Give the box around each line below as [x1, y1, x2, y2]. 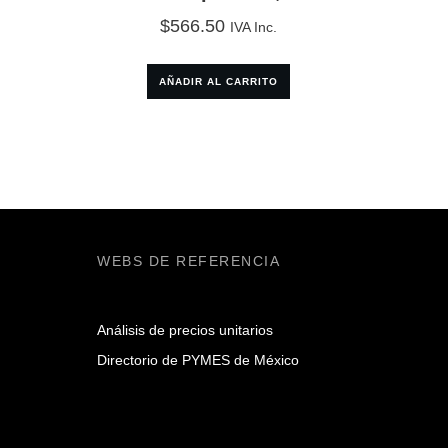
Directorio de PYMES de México [97, 352, 299, 369]
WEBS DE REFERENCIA [97, 253, 280, 270]
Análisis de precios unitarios [97, 322, 273, 339]
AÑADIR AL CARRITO [158, 76, 278, 88]
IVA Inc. [229, 19, 277, 36]
